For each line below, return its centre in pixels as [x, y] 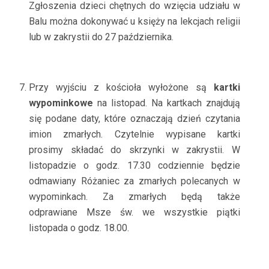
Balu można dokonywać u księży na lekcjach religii [134, 21]
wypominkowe [61, 103]
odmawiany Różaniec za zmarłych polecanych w [134, 181]
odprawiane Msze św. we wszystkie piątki [134, 212]
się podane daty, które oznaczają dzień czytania [134, 119]
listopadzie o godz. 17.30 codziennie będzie [134, 165]
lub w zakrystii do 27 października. [101, 37]
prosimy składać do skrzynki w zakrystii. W [134, 150]
